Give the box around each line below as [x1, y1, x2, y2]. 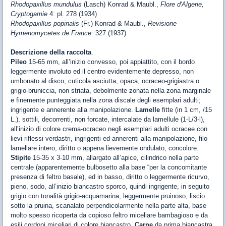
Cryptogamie [11, 10, 49, 18]
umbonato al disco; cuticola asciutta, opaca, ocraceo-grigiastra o [11, 77, 199, 85]
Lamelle [135, 106, 162, 114]
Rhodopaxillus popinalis [11, 20, 81, 27]
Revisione [148, 20, 177, 27]
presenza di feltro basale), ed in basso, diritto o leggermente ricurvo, [11, 173, 209, 181]
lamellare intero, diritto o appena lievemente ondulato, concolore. [11, 144, 199, 152]
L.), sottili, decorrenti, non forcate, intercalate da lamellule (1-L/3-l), [11, 116, 205, 123]
